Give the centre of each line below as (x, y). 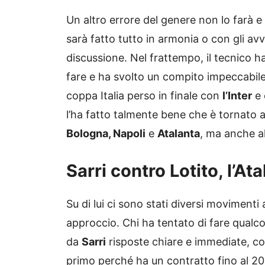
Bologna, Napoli (106, 134)
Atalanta (179, 134)
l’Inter (237, 96)
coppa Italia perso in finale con (144, 96)
